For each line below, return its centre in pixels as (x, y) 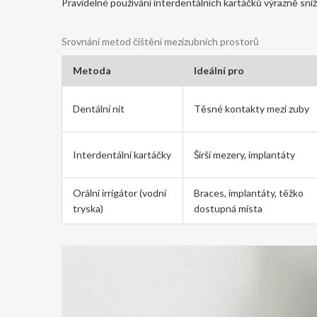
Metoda (92, 70)
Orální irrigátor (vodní (120, 193)
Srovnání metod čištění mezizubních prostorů (160, 41)
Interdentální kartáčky (122, 155)
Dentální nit (99, 109)
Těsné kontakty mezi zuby (252, 109)
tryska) (88, 208)
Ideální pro (219, 70)
